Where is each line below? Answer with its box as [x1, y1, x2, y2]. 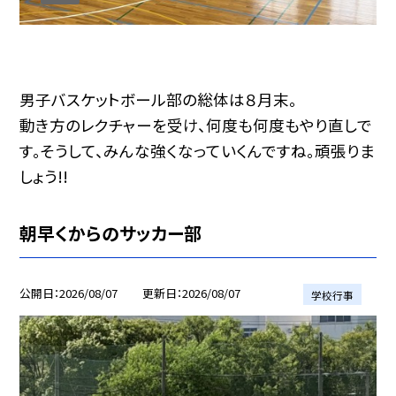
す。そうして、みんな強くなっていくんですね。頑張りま [19, 139, 376, 162]
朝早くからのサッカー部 [19, 219, 202, 246]
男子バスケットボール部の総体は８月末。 [19, 88, 298, 110]
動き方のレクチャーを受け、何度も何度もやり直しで [19, 113, 373, 136]
